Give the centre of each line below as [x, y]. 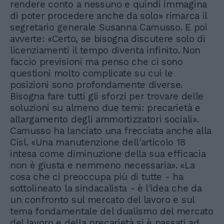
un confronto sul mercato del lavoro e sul [102, 200]
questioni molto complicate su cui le [91, 73]
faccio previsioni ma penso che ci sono [96, 62]
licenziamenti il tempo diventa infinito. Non [105, 50]
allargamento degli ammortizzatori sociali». [104, 119]
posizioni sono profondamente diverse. [96, 85]
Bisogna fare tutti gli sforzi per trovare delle [107, 96]
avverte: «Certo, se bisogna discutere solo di [108, 39]
